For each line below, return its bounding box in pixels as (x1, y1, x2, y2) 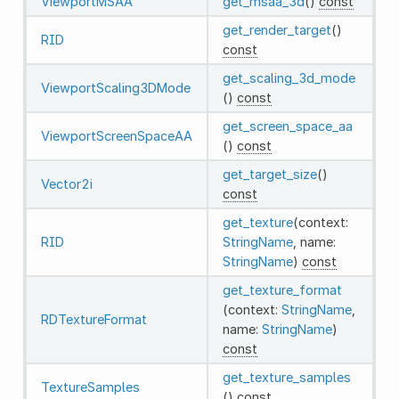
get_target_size (222, 166, 317, 182)
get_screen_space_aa (222, 118, 353, 134)
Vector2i (40, 175, 93, 191)
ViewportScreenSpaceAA (40, 127, 192, 143)
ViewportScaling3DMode (40, 79, 191, 95)
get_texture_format (222, 281, 342, 297)
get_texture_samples (222, 369, 351, 385)
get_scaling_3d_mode (222, 69, 355, 85)
